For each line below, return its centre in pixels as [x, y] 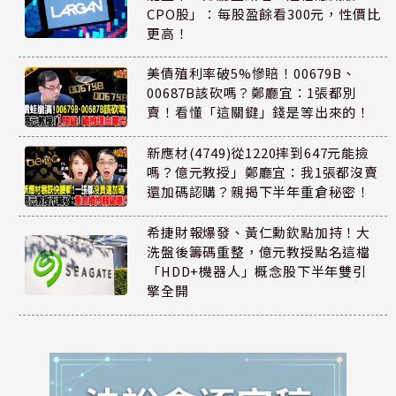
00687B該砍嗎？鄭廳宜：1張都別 [252, 93]
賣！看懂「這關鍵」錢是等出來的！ [259, 112]
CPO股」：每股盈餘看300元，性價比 [264, 13]
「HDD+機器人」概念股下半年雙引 [257, 270]
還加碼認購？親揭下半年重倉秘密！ [259, 192]
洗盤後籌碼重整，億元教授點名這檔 [259, 251]
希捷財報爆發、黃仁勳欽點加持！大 [259, 232]
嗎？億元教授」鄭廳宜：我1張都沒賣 [263, 172]
